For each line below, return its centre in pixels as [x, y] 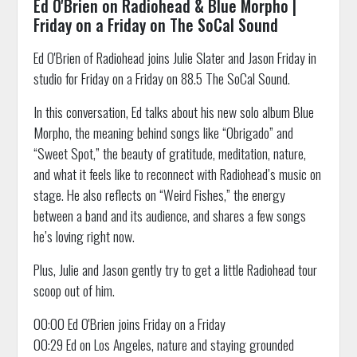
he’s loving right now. [84, 236]
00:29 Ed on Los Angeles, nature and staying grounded [163, 345]
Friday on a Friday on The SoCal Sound [155, 25]
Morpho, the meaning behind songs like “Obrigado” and [163, 133]
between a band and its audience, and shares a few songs [169, 216]
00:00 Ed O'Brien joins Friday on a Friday [129, 324]
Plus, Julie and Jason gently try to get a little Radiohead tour [175, 270]
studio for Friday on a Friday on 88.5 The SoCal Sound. [161, 78]
